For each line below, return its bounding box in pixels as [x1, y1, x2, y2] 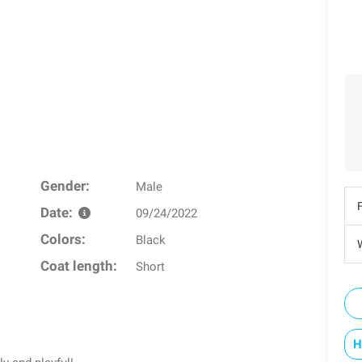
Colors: [40, 232, 86, 248]
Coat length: [40, 259, 117, 275]
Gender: [40, 179, 90, 195]
